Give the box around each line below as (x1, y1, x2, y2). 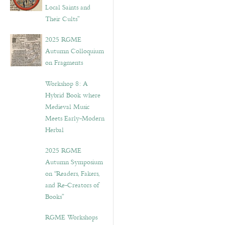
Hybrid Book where (45, 90, 100, 101)
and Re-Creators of (45, 180, 99, 191)
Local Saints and (45, 2, 90, 13)
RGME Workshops (45, 212, 97, 223)
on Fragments (45, 57, 83, 68)
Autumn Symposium (45, 157, 103, 168)
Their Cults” (45, 14, 79, 25)
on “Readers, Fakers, (45, 168, 99, 179)
